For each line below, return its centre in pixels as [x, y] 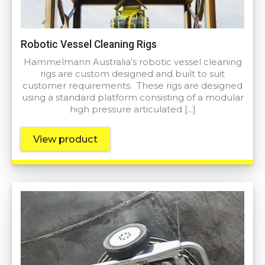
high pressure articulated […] [132, 110]
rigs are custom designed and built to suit [132, 74]
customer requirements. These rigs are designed [132, 86]
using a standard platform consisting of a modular [132, 98]
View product [65, 139]
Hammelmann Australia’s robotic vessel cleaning [132, 62]
